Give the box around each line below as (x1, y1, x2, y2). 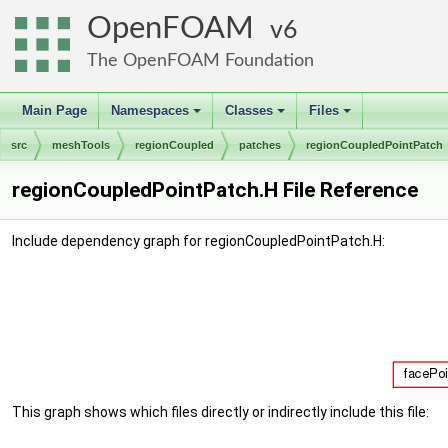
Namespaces (111, 103, 189, 118)
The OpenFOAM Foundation (87, 51, 314, 70)
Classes (225, 103, 273, 118)
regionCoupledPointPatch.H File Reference (12, 178, 418, 202)
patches (239, 139, 281, 151)
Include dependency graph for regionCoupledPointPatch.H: (12, 233, 385, 249)
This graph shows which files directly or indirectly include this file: (12, 404, 429, 420)
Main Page (22, 103, 87, 118)
